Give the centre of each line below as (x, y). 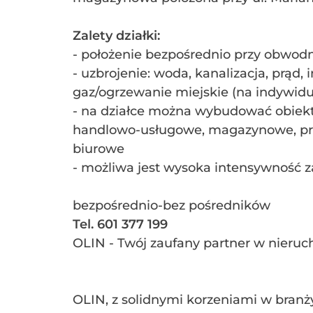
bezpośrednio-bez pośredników (172, 205)
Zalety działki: (116, 36)
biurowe (99, 149)
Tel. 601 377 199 (120, 224)
